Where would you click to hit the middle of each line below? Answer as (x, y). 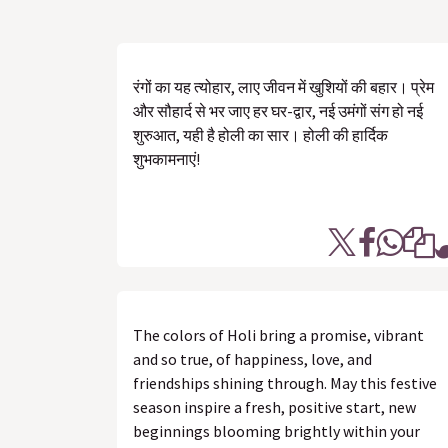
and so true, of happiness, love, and (252, 359)
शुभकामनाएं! (166, 159)
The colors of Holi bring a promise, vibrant (278, 335)
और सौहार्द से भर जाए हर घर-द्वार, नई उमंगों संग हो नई (278, 111)
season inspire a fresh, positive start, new (274, 407)
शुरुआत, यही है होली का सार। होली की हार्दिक (260, 135)
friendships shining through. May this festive (285, 383)
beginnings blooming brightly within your (276, 431)
